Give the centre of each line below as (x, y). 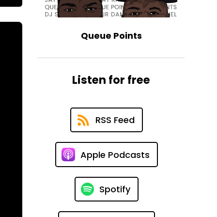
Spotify (115, 189)
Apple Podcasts (115, 155)
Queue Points (111, 36)
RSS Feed (115, 120)
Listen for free (111, 80)
